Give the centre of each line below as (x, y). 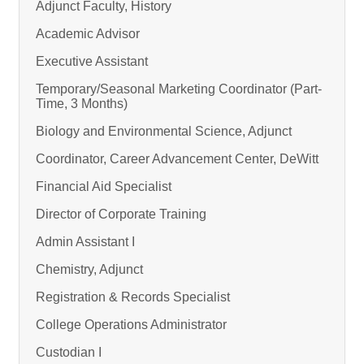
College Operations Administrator (131, 325)
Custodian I (69, 353)
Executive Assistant (92, 62)
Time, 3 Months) (82, 104)
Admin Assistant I (85, 242)
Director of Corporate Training (121, 214)
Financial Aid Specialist (104, 187)
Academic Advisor (88, 34)
